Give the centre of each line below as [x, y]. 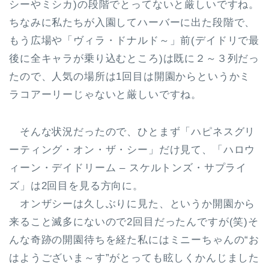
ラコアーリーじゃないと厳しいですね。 [106, 94]
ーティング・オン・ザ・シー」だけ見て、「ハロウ [132, 150]
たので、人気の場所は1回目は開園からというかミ [130, 76]
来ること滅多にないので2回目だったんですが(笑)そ [134, 222]
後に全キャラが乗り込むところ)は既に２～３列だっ [134, 58]
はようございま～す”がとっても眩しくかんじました [134, 258]
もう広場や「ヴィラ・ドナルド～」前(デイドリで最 [134, 40]
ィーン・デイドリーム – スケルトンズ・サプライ [128, 168]
